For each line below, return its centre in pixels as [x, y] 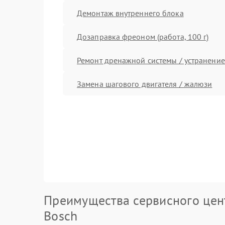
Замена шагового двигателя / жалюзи [145, 84]
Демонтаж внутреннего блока [130, 13]
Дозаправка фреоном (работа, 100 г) [143, 36]
